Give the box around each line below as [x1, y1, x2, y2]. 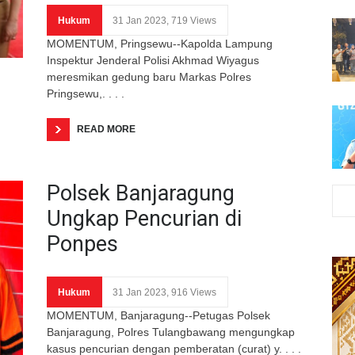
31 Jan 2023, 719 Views [113, 14, 216, 26]
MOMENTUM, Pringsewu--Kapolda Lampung [47, 36, 273, 50]
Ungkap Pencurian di [47, 205, 242, 231]
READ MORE [77, 123, 136, 135]
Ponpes [47, 231, 118, 257]
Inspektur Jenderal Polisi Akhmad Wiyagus [47, 53, 259, 67]
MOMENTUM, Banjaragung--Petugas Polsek [47, 308, 270, 322]
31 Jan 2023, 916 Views [113, 286, 216, 298]
